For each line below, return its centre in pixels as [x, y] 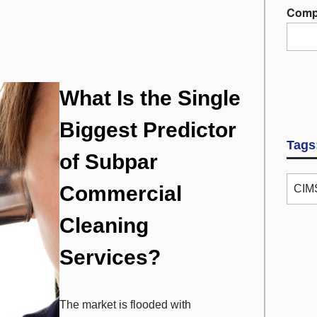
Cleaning [104, 225]
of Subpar [109, 162]
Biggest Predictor [148, 130]
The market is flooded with [125, 305]
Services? [110, 257]
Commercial [121, 194]
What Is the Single [150, 98]
